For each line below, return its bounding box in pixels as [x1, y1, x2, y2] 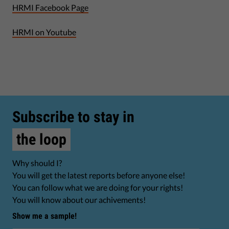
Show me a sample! [12, 211, 77, 221]
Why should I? [12, 158, 62, 168]
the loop [16, 130, 66, 148]
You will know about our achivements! [12, 195, 146, 204]
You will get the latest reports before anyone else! [12, 170, 185, 180]
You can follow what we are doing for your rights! [12, 182, 183, 192]
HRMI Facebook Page [12, 3, 88, 12]
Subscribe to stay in [12, 108, 134, 126]
